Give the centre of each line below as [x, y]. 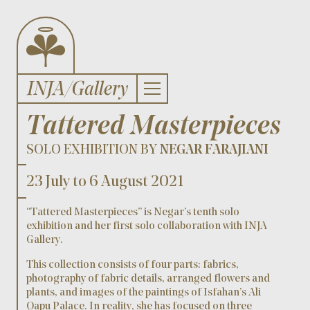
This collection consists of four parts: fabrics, [133, 265]
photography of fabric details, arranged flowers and [148, 279]
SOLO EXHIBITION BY [93, 151]
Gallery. [45, 240]
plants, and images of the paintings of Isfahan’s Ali [144, 293]
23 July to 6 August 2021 [105, 183]
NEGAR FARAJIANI [214, 151]
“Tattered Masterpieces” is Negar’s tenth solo [133, 213]
